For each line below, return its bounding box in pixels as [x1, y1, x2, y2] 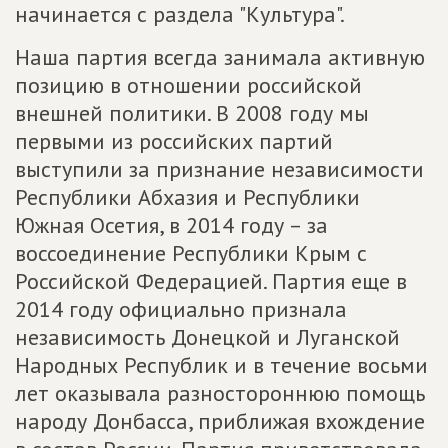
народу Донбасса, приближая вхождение [15, 407, 425, 435]
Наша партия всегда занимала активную [15, 43, 425, 71]
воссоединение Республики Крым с [15, 239, 367, 267]
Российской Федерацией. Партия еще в [15, 267, 407, 295]
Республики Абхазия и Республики [15, 183, 360, 211]
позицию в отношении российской [15, 71, 362, 99]
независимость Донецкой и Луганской [15, 323, 400, 351]
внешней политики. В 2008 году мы [15, 99, 369, 127]
